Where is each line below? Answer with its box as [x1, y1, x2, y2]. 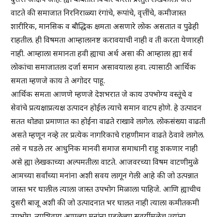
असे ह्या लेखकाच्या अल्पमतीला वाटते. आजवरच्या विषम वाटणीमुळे [11, 156, 199, 168]
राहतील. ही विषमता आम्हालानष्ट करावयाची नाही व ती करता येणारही [11, 34, 204, 46]
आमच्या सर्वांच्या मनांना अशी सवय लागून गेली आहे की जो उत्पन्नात [11, 170, 199, 181]
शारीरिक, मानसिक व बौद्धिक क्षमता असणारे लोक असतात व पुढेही [11, 21, 199, 32]
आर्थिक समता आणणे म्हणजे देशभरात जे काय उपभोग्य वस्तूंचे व [11, 89, 193, 100]
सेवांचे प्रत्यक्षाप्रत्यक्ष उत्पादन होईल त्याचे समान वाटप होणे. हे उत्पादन [11, 102, 202, 113]
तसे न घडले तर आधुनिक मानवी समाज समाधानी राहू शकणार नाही [11, 143, 198, 154]
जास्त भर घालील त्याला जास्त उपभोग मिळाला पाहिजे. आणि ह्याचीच [11, 184, 201, 195]
